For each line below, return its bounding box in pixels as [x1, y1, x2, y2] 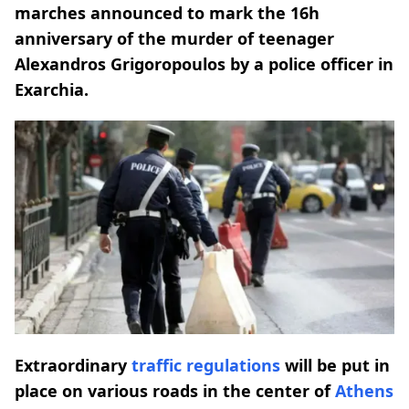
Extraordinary [15, 353, 131, 376]
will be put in [280, 353, 390, 376]
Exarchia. [15, 79, 89, 100]
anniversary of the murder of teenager [15, 27, 334, 49]
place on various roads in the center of [15, 379, 335, 402]
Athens [335, 379, 393, 402]
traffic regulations [131, 353, 280, 376]
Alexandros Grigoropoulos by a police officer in [15, 53, 393, 75]
